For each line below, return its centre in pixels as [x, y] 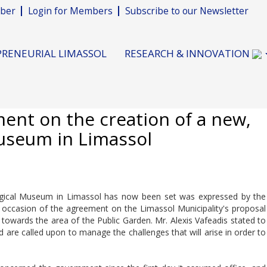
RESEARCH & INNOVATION [188, 53]
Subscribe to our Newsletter [187, 11]
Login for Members [70, 11]
